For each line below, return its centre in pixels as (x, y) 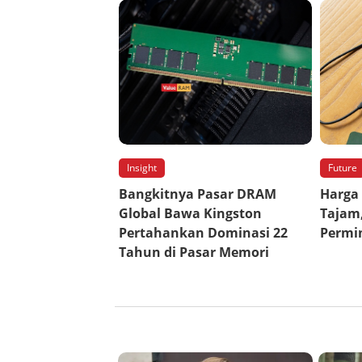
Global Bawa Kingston (190, 214)
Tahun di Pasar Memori (194, 253)
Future (343, 168)
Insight (142, 168)
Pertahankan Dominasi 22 (203, 233)
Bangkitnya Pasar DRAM (198, 194)
